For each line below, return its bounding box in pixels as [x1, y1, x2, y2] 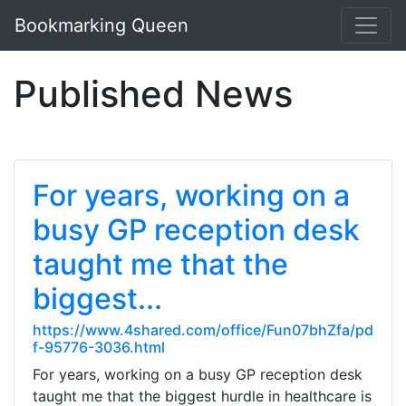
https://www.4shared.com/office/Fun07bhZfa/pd [33, 321, 373, 339]
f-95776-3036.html [33, 338, 165, 356]
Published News [14, 72, 293, 116]
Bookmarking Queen [14, 14, 188, 36]
